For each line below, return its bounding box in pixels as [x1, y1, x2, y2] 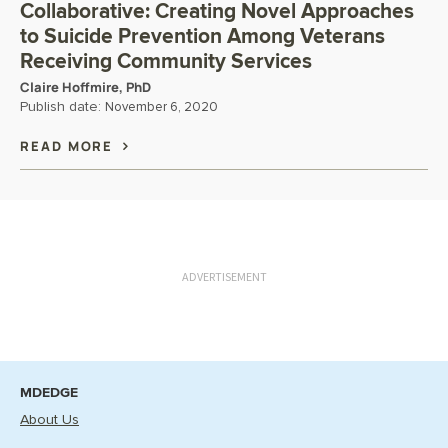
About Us [20, 412, 79, 427]
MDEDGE [20, 383, 78, 401]
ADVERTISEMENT [181, 269, 267, 284]
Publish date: [20, 100, 105, 114]
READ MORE [20, 137, 119, 155]
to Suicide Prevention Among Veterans [20, 24, 385, 49]
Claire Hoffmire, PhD [20, 78, 151, 96]
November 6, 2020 [105, 101, 218, 114]
